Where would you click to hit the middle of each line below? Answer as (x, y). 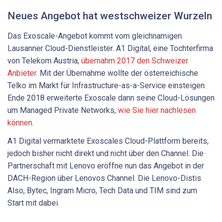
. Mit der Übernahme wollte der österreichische (117, 73)
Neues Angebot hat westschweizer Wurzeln (110, 16)
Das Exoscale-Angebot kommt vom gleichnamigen (95, 36)
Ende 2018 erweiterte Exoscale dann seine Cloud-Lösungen (111, 98)
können (20, 122)
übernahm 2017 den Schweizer (135, 60)
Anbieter (22, 73)
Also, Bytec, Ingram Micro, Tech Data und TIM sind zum (102, 191)
